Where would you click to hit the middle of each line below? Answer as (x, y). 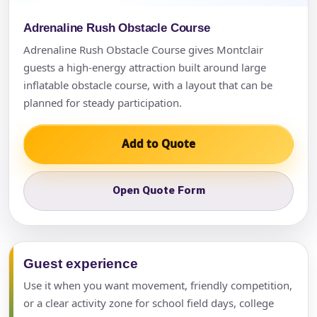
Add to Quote (158, 144)
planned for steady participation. (103, 102)
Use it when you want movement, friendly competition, (158, 285)
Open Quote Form (158, 191)
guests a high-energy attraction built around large (145, 67)
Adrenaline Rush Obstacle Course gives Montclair (143, 49)
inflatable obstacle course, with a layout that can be (148, 85)
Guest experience (81, 263)
